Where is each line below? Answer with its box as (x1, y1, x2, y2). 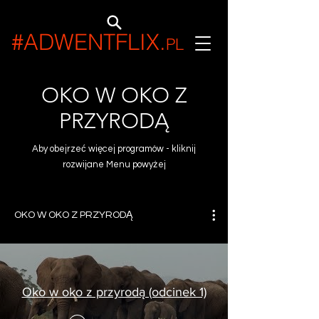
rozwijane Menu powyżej (62, 159, 166, 169)
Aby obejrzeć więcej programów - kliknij (32, 144, 196, 154)
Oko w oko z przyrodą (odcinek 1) (21, 285, 206, 299)
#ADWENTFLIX (11, 28, 159, 56)
